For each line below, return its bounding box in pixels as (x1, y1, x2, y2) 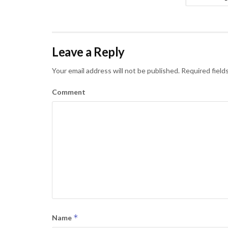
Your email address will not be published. (52, 66, 180, 75)
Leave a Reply (52, 44, 125, 60)
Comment (52, 88, 85, 97)
